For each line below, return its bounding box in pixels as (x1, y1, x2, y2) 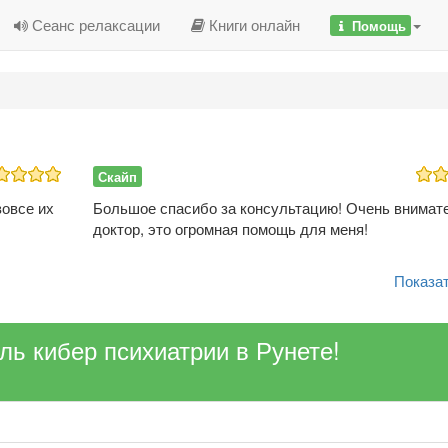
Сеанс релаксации (28, 14, 160, 35)
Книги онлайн (205, 14, 300, 35)
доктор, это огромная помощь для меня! (92, 217, 368, 239)
